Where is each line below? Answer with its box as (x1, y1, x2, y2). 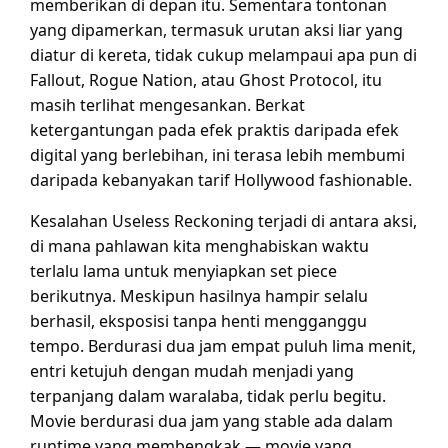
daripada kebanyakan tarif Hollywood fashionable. (30, 168, 412, 191)
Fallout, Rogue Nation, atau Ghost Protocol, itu (30, 68, 382, 91)
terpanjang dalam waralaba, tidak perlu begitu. (30, 384, 386, 407)
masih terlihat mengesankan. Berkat (30, 93, 305, 116)
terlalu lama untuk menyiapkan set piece (30, 259, 337, 282)
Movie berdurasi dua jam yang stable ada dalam (30, 409, 393, 432)
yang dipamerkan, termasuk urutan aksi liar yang (30, 18, 403, 41)
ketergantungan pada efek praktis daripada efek (30, 118, 399, 141)
